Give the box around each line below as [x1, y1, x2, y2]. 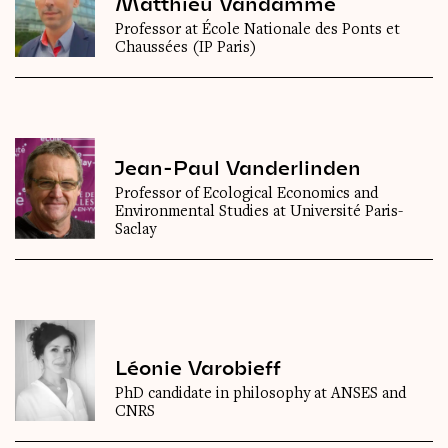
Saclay [115, 222, 156, 239]
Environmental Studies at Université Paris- [115, 204, 403, 221]
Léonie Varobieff [115, 355, 281, 380]
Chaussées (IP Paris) [115, 40, 257, 57]
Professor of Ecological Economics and [115, 186, 378, 203]
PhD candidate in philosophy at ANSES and [115, 386, 406, 403]
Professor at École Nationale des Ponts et [115, 22, 400, 39]
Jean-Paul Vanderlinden [115, 155, 361, 180]
